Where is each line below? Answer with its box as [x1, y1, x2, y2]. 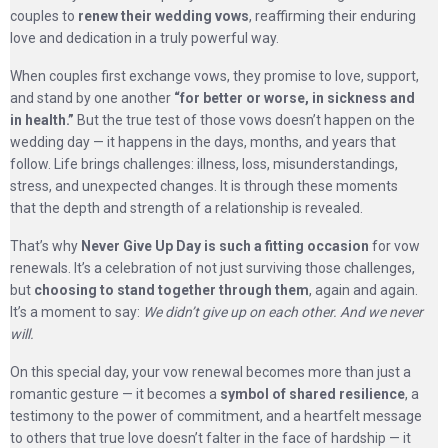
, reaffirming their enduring [249, 8, 416, 24]
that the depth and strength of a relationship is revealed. [10, 200, 363, 216]
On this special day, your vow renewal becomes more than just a [10, 364, 411, 380]
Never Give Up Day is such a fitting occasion [81, 238, 369, 254]
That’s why [10, 238, 81, 254]
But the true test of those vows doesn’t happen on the [74, 112, 415, 128]
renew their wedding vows [78, 8, 249, 24]
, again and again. [309, 282, 418, 298]
